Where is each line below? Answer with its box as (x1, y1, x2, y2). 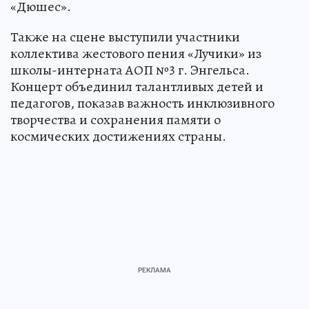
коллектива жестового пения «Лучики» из (10, 43, 261, 63)
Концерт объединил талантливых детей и (10, 77, 263, 96)
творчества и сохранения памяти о (10, 110, 221, 129)
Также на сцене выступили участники (10, 27, 240, 46)
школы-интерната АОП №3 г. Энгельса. (10, 60, 250, 79)
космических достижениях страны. (10, 126, 226, 146)
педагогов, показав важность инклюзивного (10, 93, 275, 112)
